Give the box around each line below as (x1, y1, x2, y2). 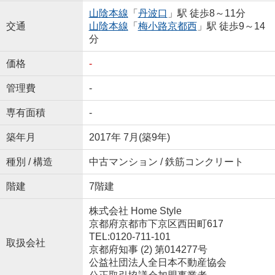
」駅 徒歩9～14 (196, 20, 265, 31)
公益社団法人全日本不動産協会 (88, 257, 227, 268)
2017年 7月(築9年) (88, 131, 170, 142)
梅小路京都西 (137, 20, 197, 31)
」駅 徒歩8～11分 (167, 7, 246, 18)
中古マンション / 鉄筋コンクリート (88, 156, 244, 167)
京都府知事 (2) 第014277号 (88, 244, 207, 255)
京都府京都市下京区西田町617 (88, 218, 226, 229)
